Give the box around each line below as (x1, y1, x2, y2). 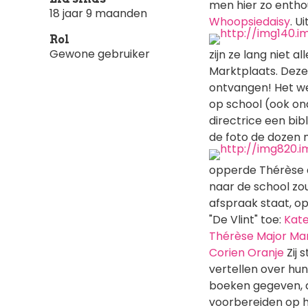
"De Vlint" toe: (209, 211, 284, 228)
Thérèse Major (209, 228, 287, 244)
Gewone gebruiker (49, 46, 150, 63)
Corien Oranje (209, 244, 284, 261)
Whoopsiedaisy (209, 13, 290, 30)
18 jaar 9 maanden (49, 5, 147, 22)
